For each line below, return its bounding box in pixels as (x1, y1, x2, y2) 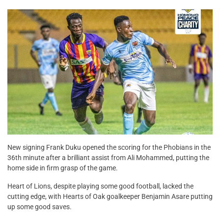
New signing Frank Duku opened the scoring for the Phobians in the (7, 143, 211, 151)
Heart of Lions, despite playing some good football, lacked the (7, 182, 193, 190)
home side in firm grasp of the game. (7, 164, 118, 172)
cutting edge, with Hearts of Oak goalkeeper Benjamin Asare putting (7, 192, 213, 200)
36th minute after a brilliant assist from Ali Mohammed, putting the (7, 153, 209, 162)
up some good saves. (7, 202, 72, 211)
